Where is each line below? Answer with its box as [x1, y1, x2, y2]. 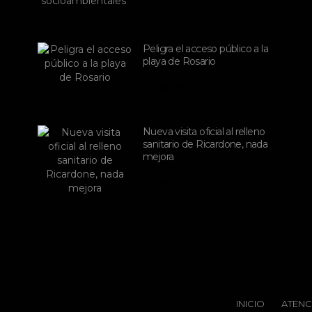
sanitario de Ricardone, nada [143, 138, 268, 150]
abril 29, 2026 [155, 178, 201, 187]
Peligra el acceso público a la [143, 42, 268, 55]
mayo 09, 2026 [155, 83, 205, 92]
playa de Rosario [143, 55, 216, 68]
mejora [143, 150, 174, 163]
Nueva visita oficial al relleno [143, 125, 265, 138]
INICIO [236, 298, 265, 309]
